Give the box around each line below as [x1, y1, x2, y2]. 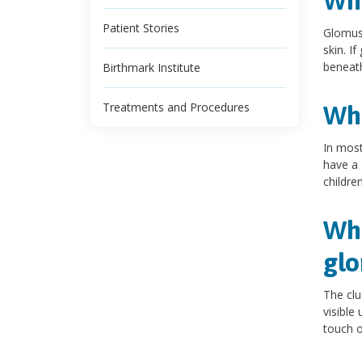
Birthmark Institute [103, 60, 200, 75]
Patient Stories [103, 20, 179, 36]
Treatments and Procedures [103, 99, 250, 115]
